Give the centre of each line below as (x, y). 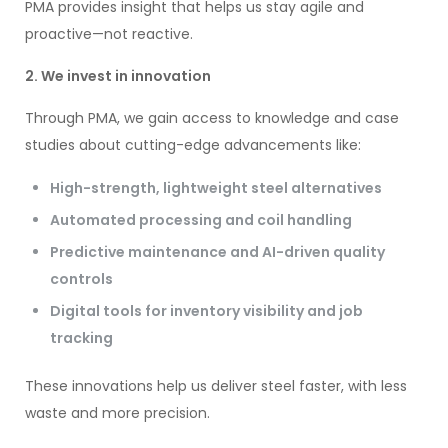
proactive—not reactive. (109, 33)
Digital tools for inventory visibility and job (206, 310)
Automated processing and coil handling (201, 219)
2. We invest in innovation (118, 75)
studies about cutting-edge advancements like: (193, 144)
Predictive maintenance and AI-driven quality (217, 251)
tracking (81, 337)
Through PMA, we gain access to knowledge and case (212, 117)
